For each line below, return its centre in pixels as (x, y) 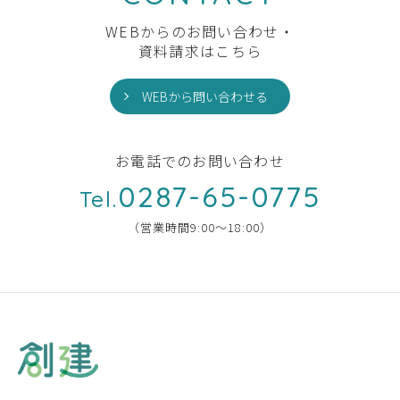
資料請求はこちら (200, 51)
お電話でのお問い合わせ (200, 161)
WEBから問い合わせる (204, 96)
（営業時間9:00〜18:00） (200, 227)
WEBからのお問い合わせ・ (200, 31)
